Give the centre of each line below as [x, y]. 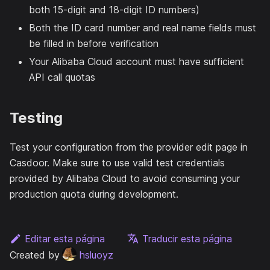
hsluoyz [96, 255]
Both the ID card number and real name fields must [143, 27]
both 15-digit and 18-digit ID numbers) [114, 9]
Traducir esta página [187, 238]
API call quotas [62, 77]
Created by [35, 255]
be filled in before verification [94, 43]
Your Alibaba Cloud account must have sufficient [137, 61]
